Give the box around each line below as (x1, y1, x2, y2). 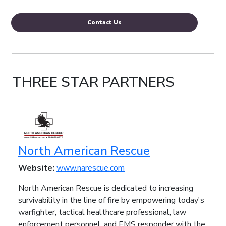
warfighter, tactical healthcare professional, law (18, 207, 186, 218)
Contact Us (87, 19, 122, 26)
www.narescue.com (56, 162, 125, 174)
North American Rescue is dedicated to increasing (18, 183, 193, 194)
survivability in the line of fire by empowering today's (18, 195, 204, 206)
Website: (18, 162, 56, 174)
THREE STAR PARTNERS (12, 73, 175, 92)
